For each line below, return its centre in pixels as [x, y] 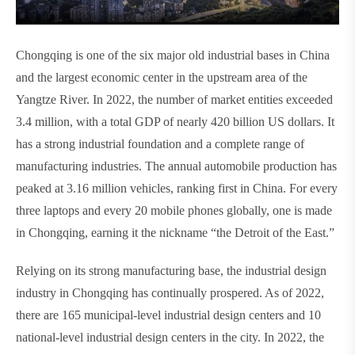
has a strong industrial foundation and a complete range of [160, 143]
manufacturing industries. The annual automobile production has [176, 166]
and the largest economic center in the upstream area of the [162, 77]
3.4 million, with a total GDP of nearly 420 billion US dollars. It [175, 121]
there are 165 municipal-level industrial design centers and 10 [168, 315]
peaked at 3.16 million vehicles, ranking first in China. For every [177, 188]
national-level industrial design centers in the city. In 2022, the [170, 337]
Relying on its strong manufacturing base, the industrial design [171, 270]
